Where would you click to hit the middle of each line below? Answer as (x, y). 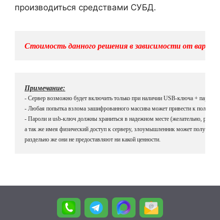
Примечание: (45, 88)
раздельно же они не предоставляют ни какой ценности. (93, 140)
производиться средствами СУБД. (85, 7)
